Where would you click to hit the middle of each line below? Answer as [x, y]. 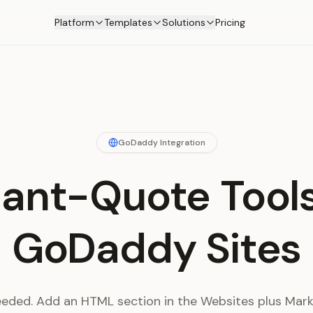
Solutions [183, 22]
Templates [128, 22]
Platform [74, 22]
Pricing [230, 22]
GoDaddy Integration [161, 143]
